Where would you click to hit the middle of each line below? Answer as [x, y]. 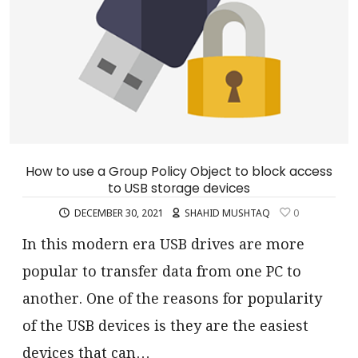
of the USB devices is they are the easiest [165, 326]
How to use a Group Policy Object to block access [179, 171]
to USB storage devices [179, 188]
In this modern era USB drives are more [163, 245]
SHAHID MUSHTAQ [229, 213]
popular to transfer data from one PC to [161, 272]
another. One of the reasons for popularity [172, 299]
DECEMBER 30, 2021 [119, 213]
